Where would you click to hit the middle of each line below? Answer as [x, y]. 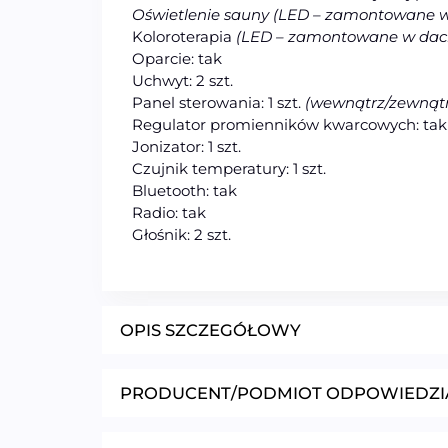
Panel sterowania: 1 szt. [218, 103]
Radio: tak [169, 213]
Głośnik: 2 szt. [181, 235]
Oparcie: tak [177, 59]
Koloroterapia [182, 37]
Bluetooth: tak [184, 191]
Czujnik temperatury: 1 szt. [229, 169]
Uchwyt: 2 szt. [182, 81]
